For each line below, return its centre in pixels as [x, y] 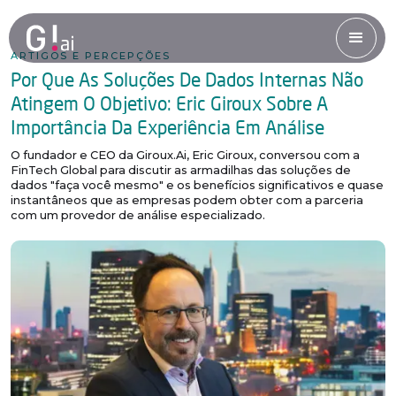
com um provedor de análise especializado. [138, 215]
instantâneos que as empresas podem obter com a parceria [187, 200]
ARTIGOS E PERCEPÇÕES [91, 56]
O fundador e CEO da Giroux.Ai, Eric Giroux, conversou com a [185, 155]
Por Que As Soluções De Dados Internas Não [187, 79]
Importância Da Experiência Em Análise [168, 127]
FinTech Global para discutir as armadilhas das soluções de [181, 170]
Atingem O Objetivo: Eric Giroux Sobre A [169, 103]
